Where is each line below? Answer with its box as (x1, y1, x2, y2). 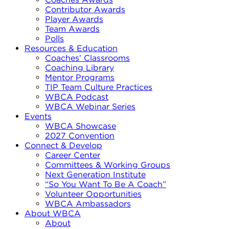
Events (25, 111, 52, 121)
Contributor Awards (45, 4, 125, 14)
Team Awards (45, 24, 100, 34)
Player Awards (45, 14, 103, 24)
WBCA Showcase (45, 121, 116, 131)
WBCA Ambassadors (45, 198, 131, 209)
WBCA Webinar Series (45, 101, 135, 111)
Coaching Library (45, 62, 114, 73)
